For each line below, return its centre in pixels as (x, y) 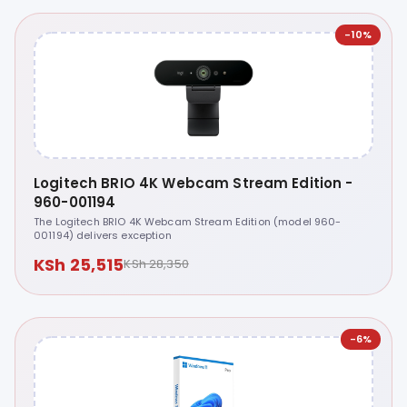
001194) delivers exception (103, 235)
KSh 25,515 (79, 264)
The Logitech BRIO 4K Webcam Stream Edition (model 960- (188, 221)
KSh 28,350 (156, 264)
